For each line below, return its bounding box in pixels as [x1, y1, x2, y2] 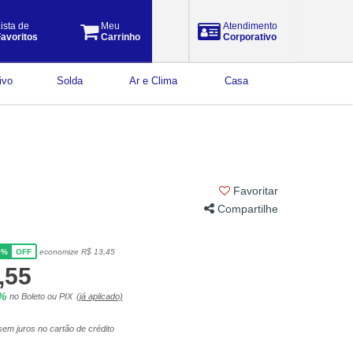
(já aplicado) [76, 292, 123, 301]
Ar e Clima [128, 74, 177, 87]
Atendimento [221, 20, 278, 32]
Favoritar [229, 184, 278, 197]
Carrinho [98, 32, 141, 43]
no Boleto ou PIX [9, 292, 72, 301]
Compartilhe [214, 202, 278, 215]
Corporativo [221, 32, 277, 43]
